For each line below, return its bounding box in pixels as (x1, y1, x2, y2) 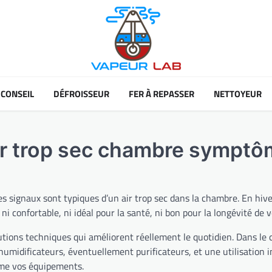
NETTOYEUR (214, 86, 262, 101)
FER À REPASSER (129, 86, 194, 101)
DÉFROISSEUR (53, 86, 109, 101)
